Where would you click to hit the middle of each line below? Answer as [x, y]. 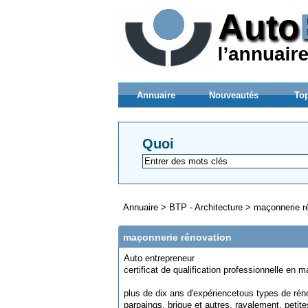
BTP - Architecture [206, 207]
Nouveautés [233, 95]
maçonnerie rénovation [177, 237]
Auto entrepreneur [159, 258]
